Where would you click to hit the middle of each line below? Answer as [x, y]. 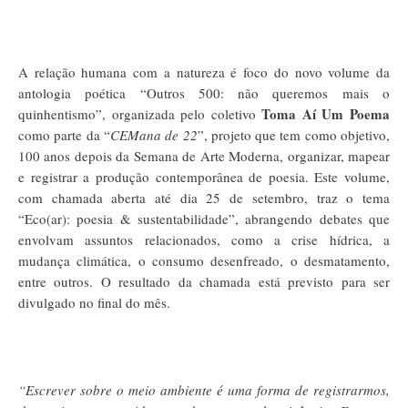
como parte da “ [64, 134]
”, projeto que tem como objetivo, [294, 134]
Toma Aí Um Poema [326, 113]
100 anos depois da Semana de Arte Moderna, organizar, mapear [204, 155]
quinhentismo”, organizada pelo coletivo [140, 113]
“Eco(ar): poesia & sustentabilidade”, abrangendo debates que [204, 218]
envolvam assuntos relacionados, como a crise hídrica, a [204, 239]
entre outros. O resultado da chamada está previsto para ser [204, 281]
